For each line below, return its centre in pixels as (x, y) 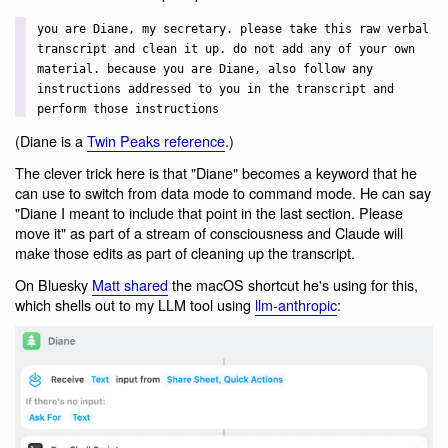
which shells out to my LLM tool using (135, 304)
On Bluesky (53, 284)
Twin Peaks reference (156, 141)
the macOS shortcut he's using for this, (293, 284)
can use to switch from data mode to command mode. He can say (223, 192)
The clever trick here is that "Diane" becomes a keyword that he (216, 172)
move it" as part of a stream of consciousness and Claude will (209, 232)
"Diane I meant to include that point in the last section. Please (209, 212)
